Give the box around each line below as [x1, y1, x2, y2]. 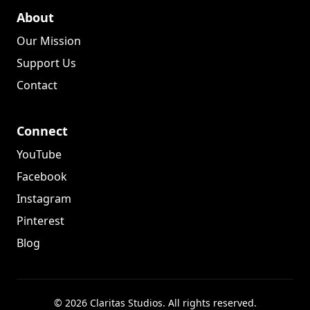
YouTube [17, 146, 62, 162]
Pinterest [17, 212, 64, 228]
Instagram [17, 190, 71, 206]
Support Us [17, 55, 76, 71]
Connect [17, 122, 68, 139]
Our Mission [17, 33, 81, 48]
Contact [17, 77, 57, 93]
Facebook [17, 168, 67, 184]
